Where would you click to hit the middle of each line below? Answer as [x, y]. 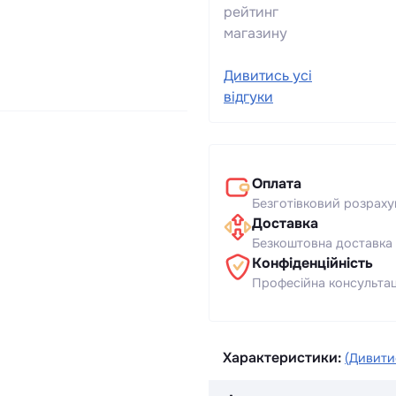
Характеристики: [282, 357]
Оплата [277, 183]
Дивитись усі [268, 75]
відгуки [248, 96]
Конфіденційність [312, 263]
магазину [255, 33]
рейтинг [251, 11]
